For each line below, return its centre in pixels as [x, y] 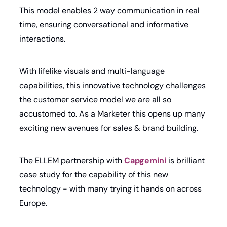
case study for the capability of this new [94, 175]
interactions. [42, 39]
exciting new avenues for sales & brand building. [109, 128]
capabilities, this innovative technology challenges [112, 86]
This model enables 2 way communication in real [109, 11]
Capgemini [144, 161]
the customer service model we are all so [95, 100]
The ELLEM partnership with [71, 161]
